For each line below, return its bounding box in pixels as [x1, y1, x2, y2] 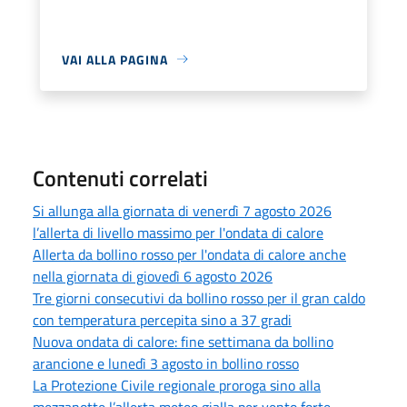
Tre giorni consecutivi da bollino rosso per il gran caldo [33, 286, 365, 309]
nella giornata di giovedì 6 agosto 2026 [33, 264, 273, 287]
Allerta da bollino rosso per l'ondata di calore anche [33, 243, 346, 265]
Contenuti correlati [33, 161, 208, 194]
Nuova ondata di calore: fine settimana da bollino [33, 330, 333, 352]
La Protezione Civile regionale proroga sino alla [33, 373, 321, 396]
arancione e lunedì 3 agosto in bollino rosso [33, 352, 299, 374]
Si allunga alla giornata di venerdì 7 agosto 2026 [33, 199, 332, 222]
